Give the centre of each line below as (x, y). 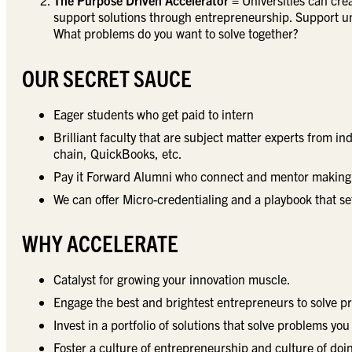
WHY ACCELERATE (100, 242)
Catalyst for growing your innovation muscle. (172, 279)
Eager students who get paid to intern (154, 114)
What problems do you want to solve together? (176, 33)
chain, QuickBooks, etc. (118, 153)
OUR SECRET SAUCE (107, 77)
